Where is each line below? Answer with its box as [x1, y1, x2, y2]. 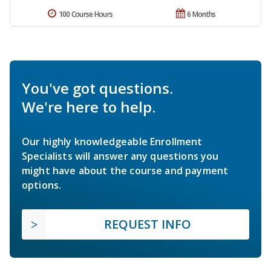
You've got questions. [22, 77, 173, 98]
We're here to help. [22, 96, 155, 117]
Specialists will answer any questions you [22, 149, 219, 163]
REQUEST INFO [104, 215, 191, 232]
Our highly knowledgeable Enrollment [22, 134, 203, 148]
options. [22, 178, 62, 192]
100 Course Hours [58, 8, 113, 19]
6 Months [187, 8, 216, 19]
